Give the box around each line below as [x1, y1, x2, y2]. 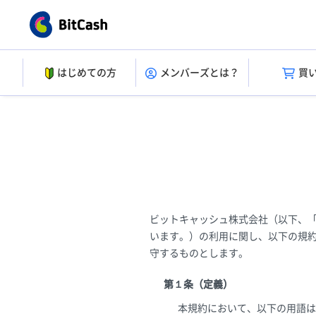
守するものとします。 [150, 248, 248, 258]
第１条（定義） [164, 279, 233, 289]
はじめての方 [56, 68, 116, 78]
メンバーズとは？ [159, 68, 239, 78]
